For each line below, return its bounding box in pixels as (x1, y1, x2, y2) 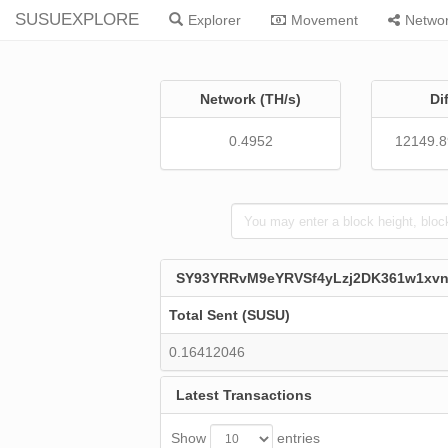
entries (273, 429, 321, 446)
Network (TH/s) (200, 91, 302, 107)
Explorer (188, 12, 241, 28)
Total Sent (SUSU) (169, 307, 291, 323)
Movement (291, 12, 358, 28)
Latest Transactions (176, 387, 313, 403)
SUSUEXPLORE (15, 10, 139, 29)
